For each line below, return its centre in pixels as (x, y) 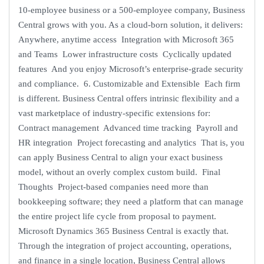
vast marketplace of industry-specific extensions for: (115, 113)
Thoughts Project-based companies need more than (113, 187)
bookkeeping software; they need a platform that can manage (131, 201)
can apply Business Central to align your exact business (121, 157)
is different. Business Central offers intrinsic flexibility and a (129, 98)
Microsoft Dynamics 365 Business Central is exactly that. (125, 231)
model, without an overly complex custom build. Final (119, 172)
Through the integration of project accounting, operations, (125, 245)
